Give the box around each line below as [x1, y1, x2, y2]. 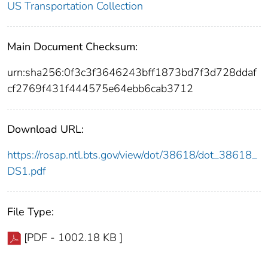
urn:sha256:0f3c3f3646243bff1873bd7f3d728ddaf [7, 65, 257, 80]
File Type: [7, 205, 54, 220]
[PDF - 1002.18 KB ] [24, 230, 123, 245]
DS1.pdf [7, 164, 46, 179]
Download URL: [7, 122, 84, 137]
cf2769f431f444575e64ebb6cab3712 [7, 81, 193, 96]
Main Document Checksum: [7, 39, 138, 54]
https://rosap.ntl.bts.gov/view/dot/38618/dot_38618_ [7, 148, 257, 163]
